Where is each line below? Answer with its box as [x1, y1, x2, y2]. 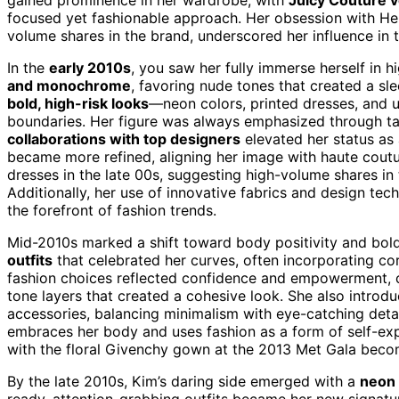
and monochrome [7, 76, 131, 94]
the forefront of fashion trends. [7, 200, 216, 219]
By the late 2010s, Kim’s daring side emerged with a [7, 371, 360, 390]
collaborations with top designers [7, 129, 240, 148]
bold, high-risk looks [7, 94, 149, 112]
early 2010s [49, 58, 131, 77]
